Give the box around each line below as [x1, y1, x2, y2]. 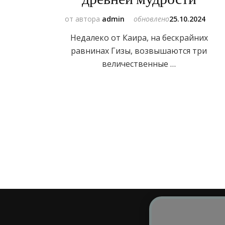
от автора [65, 14, 102, 24]
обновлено [134, 14, 170, 24]
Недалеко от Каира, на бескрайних [70, 32, 208, 43]
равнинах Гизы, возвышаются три [71, 45, 207, 56]
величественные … [102, 58, 176, 69]
